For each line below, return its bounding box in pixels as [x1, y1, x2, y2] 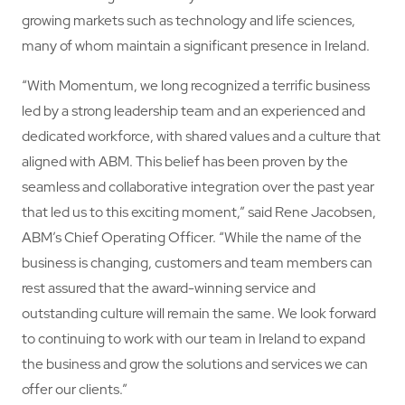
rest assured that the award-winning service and [21, 278, 316, 297]
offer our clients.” [21, 379, 127, 399]
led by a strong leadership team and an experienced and [21, 100, 365, 120]
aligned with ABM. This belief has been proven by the [21, 151, 348, 171]
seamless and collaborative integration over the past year [21, 176, 374, 196]
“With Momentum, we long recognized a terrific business [21, 75, 370, 95]
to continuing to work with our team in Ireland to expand [21, 328, 365, 348]
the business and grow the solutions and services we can [21, 353, 368, 373]
